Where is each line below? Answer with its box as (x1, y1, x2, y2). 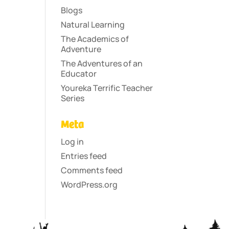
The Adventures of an (61, 58, 143, 69)
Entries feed (61, 150, 107, 162)
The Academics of (61, 33, 129, 44)
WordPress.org (61, 179, 118, 190)
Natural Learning (61, 19, 125, 30)
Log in (61, 136, 84, 147)
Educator (61, 68, 97, 79)
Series (61, 93, 85, 104)
